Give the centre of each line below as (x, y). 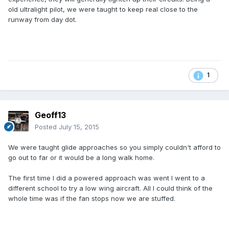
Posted (47, 127)
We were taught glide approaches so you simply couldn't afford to (114, 147)
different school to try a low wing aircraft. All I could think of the (110, 188)
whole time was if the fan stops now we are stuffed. (92, 199)
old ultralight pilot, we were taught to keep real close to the (103, 9)
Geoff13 (50, 115)
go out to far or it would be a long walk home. (81, 158)
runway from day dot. (42, 20)
